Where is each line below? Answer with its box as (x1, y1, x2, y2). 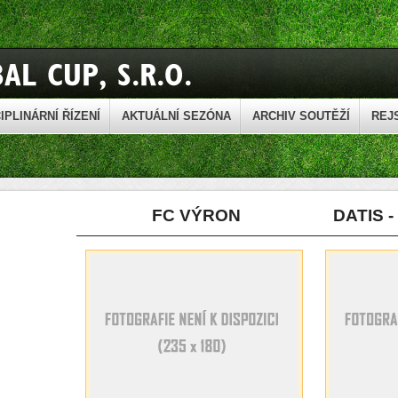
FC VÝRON (152, 206, 241, 225)
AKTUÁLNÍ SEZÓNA (122, 110, 231, 123)
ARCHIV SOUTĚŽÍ (252, 110, 350, 123)
